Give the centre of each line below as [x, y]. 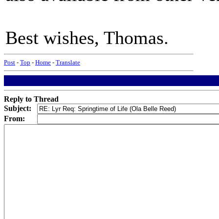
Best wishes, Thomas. [87, 38]
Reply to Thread [31, 99]
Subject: [18, 108]
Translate [68, 62]
